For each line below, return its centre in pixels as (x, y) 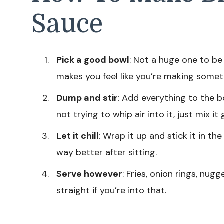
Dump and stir (87, 98)
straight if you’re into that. (111, 190)
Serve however (89, 174)
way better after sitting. (107, 152)
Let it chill (78, 136)
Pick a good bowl (93, 60)
